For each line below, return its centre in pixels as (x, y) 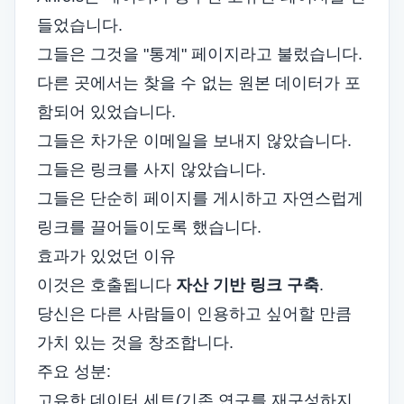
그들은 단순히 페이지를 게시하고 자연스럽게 (200, 198)
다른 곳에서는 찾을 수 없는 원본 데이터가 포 (199, 83)
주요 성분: (74, 372)
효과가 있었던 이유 (106, 256)
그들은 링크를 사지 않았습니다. (151, 170)
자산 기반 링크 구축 (248, 285)
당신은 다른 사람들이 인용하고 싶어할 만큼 (194, 314)
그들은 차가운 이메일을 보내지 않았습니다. (194, 141)
